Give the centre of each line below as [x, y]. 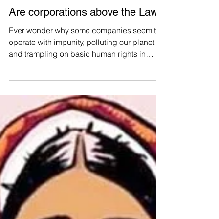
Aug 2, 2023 [45, 57]
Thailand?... [29, 130]
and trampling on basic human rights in [77, 118]
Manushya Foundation [59, 49]
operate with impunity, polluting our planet [82, 107]
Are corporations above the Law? [87, 77]
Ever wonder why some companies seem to [85, 95]
